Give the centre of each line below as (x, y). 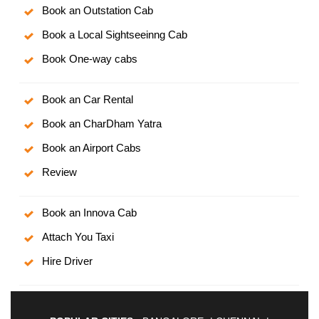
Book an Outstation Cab (98, 11)
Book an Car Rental (88, 100)
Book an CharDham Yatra (102, 124)
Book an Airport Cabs (92, 148)
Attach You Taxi (78, 237)
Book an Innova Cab (90, 213)
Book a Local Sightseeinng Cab (115, 35)
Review (60, 172)
